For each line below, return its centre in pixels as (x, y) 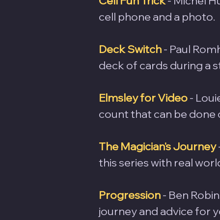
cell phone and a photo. (157, 16)
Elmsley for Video (143, 97)
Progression (130, 195)
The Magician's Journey (157, 146)
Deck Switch (130, 49)
